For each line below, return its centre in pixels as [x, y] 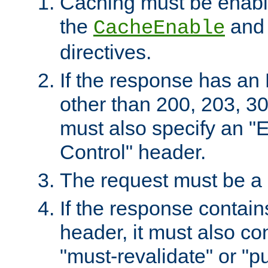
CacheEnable [159, 28]
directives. [106, 52]
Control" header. [133, 152]
